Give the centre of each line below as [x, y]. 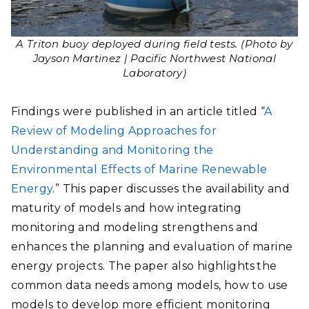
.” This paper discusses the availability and [171, 189]
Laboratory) [154, 73]
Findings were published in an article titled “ [138, 112]
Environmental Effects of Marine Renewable [139, 170]
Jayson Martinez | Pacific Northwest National [154, 59]
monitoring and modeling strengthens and [135, 228]
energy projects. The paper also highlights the [144, 266]
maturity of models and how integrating [127, 208]
